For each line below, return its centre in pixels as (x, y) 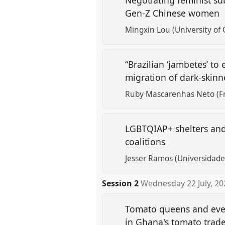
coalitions (147, 141)
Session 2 (121, 183)
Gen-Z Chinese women (174, 13)
